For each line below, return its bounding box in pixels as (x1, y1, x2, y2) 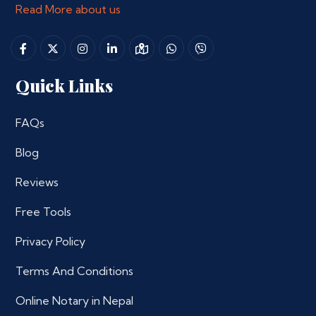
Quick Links (16, 74, 113, 97)
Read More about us (16, 2, 121, 16)
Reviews (16, 175, 59, 189)
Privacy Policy (16, 234, 85, 248)
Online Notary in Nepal (16, 293, 133, 308)
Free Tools (16, 205, 71, 219)
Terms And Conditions (16, 264, 133, 278)
